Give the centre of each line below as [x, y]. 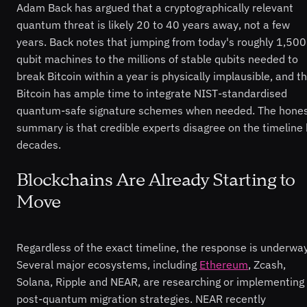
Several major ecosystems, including [108, 264]
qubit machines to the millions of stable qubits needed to [157, 59]
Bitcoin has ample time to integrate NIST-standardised [152, 93]
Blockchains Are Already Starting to [156, 181]
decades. [39, 144]
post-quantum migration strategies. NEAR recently [141, 298]
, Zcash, [267, 264]
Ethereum [224, 264]
